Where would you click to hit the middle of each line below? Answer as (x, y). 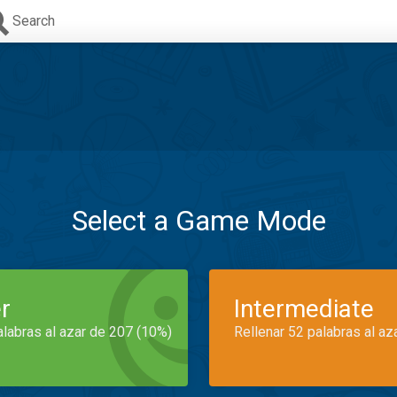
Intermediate (304, 309)
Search (34, 21)
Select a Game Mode (198, 221)
